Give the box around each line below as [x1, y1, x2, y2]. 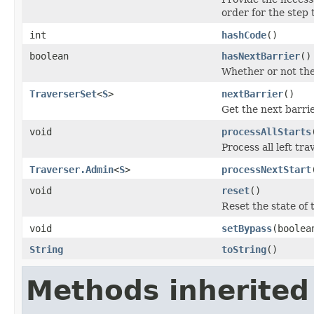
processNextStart [221, 163, 311, 175]
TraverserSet [29, 88, 97, 100]
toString [221, 243, 266, 255]
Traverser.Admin [29, 163, 114, 175]
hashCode [221, 29, 266, 41]
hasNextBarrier [221, 50, 300, 62]
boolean [29, 50, 69, 62]
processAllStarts [221, 125, 311, 137]
